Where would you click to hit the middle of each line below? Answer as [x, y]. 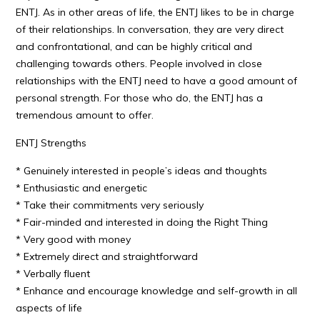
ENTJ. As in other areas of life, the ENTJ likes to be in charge [155, 12]
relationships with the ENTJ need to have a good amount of [157, 81]
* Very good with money [74, 239]
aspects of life [49, 308]
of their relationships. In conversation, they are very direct [150, 29]
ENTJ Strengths [51, 143]
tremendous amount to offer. [85, 115]
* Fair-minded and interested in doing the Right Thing [142, 222]
